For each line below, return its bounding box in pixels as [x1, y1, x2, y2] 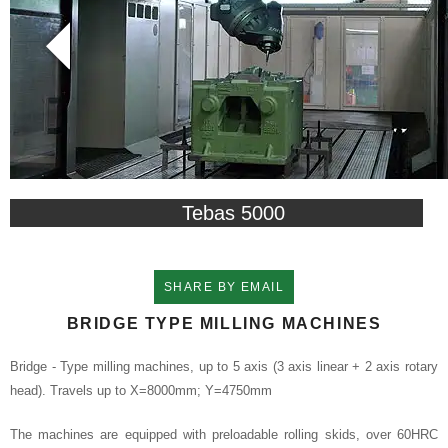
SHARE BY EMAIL [163, 280, 285, 295]
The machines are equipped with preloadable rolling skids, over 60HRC [10, 427, 438, 443]
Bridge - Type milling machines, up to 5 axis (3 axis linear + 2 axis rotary [10, 359, 438, 375]
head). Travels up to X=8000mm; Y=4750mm [10, 383, 272, 399]
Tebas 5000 [182, 202, 286, 225]
